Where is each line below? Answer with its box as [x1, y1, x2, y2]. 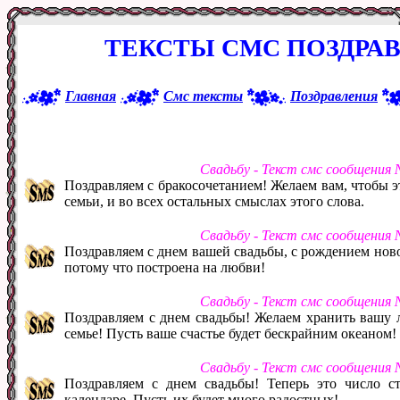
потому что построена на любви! [64, 259, 265, 275]
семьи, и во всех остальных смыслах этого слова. [64, 193, 364, 209]
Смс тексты [163, 87, 243, 104]
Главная [65, 87, 116, 104]
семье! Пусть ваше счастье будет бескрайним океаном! [64, 325, 396, 341]
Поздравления [290, 87, 378, 104]
